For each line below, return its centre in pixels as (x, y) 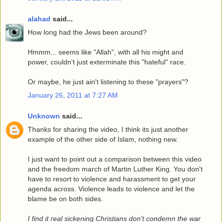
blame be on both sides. (65, 198)
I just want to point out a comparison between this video (115, 159)
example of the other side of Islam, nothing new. (103, 139)
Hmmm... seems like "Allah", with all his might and (106, 52)
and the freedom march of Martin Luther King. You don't (115, 169)
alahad (39, 19)
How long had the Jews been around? (87, 32)
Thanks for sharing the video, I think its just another (108, 129)
